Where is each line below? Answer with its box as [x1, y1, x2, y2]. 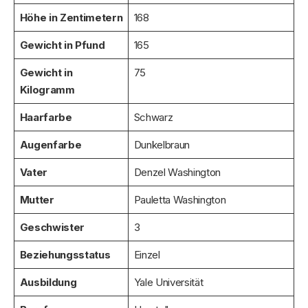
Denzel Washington [133, 165, 221, 179]
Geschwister [19, 220, 85, 234]
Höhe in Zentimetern [19, 10, 123, 24]
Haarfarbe [19, 110, 72, 124]
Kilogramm [19, 82, 75, 96]
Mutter [19, 192, 54, 206]
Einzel [133, 247, 160, 261]
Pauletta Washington [133, 192, 226, 206]
